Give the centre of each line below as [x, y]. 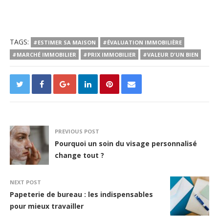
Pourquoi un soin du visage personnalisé [126, 143]
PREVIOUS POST [77, 131]
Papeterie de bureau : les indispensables [81, 194]
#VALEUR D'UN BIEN [171, 54]
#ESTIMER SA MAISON [65, 42]
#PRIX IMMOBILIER [109, 54]
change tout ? [79, 155]
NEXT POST [25, 182]
